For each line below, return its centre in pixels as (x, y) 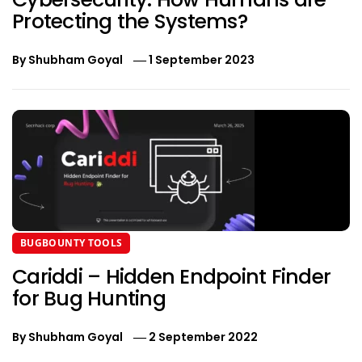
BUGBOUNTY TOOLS (72, 243)
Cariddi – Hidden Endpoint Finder (171, 277)
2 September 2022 (204, 337)
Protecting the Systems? (130, 22)
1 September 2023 (202, 60)
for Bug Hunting (89, 299)
